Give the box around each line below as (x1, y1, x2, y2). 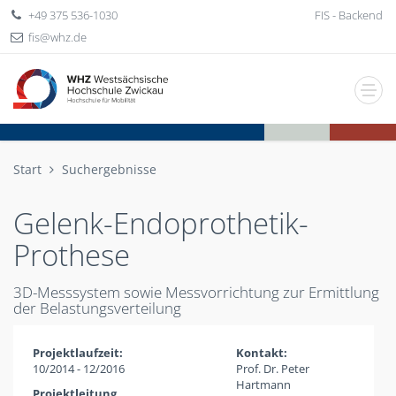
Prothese (13, 235, 130, 275)
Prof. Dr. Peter (235, 361, 309, 377)
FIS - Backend (315, 7, 383, 23)
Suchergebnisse (62, 161, 156, 178)
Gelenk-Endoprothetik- (13, 203, 308, 243)
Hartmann (235, 377, 291, 392)
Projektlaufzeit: (33, 345, 123, 361)
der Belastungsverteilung (13, 298, 181, 318)
